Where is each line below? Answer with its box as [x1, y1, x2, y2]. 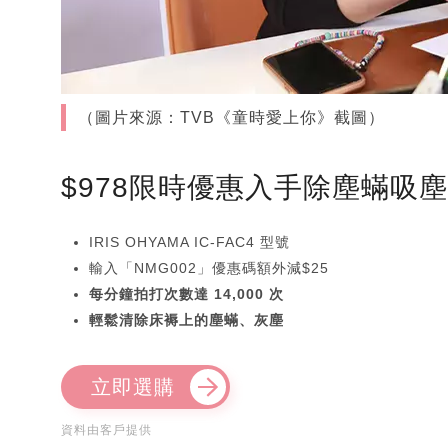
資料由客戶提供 [61, 423, 152, 438]
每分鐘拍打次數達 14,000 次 [89, 286, 284, 303]
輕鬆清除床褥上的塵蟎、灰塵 [89, 312, 284, 329]
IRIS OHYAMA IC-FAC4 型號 [89, 234, 290, 251]
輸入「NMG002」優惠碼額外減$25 [89, 260, 329, 277]
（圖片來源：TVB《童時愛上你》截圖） [77, 109, 385, 127]
